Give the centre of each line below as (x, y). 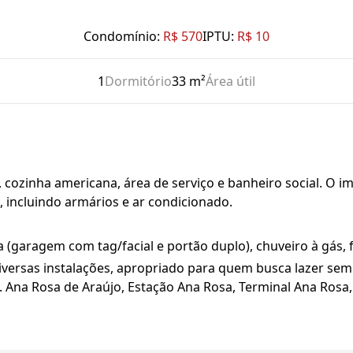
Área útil (230, 81)
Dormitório (138, 81)
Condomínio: (122, 36)
